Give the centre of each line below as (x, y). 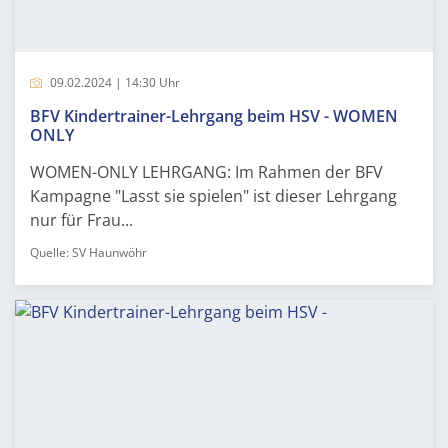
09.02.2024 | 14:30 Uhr (113, 82)
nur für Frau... (81, 220)
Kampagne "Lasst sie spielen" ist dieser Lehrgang (213, 196)
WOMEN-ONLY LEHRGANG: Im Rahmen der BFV (206, 172)
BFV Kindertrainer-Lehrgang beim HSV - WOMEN (214, 116)
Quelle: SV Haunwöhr (88, 252)
